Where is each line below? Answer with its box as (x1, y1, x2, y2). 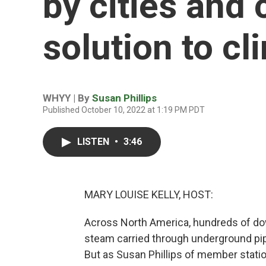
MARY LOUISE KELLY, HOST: (84, 188, 213, 201)
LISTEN (77, 136, 112, 147)
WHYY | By (43, 92, 92, 104)
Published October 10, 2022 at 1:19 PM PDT (43, 105, 205, 115)
